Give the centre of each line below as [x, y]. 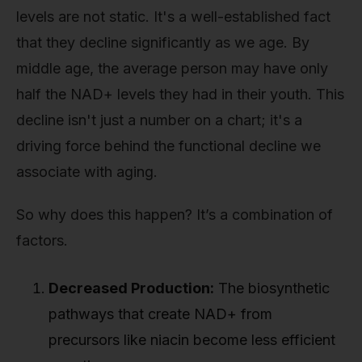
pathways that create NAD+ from [160, 314]
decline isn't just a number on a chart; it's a [159, 120]
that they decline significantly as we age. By [163, 42]
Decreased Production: [131, 288]
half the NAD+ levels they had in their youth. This [180, 94]
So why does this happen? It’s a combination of [175, 215]
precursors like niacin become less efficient [192, 340]
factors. [42, 241]
